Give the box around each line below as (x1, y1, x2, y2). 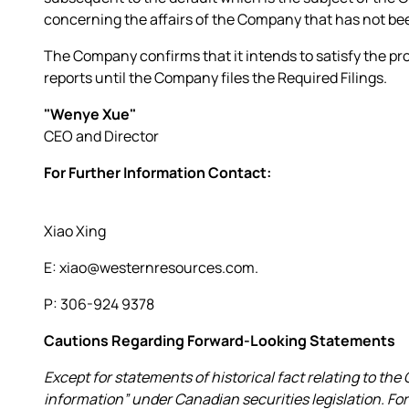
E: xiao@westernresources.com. (44, 257, 258, 278)
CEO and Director (44, 125, 159, 146)
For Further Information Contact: (44, 162, 271, 183)
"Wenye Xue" (44, 103, 136, 124)
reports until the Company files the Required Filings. (44, 67, 387, 88)
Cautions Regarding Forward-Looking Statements (44, 330, 395, 351)
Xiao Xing (44, 220, 106, 241)
